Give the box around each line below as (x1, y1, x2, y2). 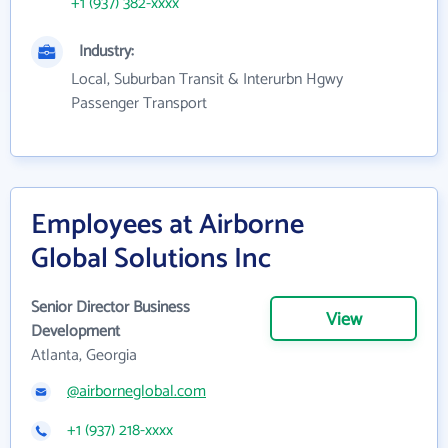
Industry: (79, 38, 134, 66)
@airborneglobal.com (67, 378, 206, 406)
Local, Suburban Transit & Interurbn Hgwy (71, 66, 343, 94)
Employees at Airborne (31, 202, 304, 249)
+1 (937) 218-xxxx (67, 417, 173, 445)
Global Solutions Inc (31, 236, 271, 283)
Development (31, 318, 120, 346)
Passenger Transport (71, 90, 207, 118)
